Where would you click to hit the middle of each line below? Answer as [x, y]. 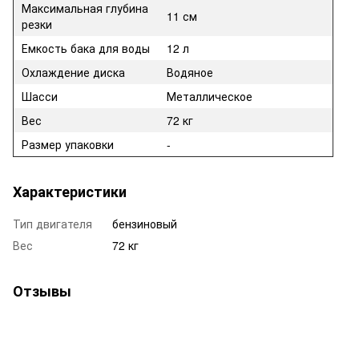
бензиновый [145, 224]
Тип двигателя [52, 224]
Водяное [190, 73]
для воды [124, 48]
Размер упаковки [68, 145]
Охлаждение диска [75, 73]
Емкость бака [60, 48]
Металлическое [210, 97]
